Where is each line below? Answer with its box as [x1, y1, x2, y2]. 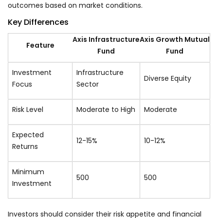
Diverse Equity [144, 73, 191, 83]
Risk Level [12, 105, 43, 114]
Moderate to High [76, 105, 135, 114]
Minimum [12, 167, 44, 177]
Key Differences [8, 17, 69, 28]
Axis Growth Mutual [140, 35, 210, 44]
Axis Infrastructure [72, 35, 140, 44]
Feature [26, 40, 54, 50]
